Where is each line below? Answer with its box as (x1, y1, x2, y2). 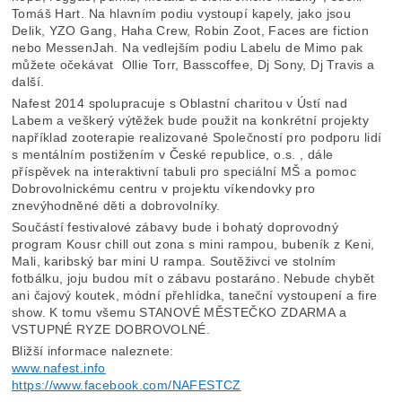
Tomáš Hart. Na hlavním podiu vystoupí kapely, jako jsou (12, 6, 352, 22)
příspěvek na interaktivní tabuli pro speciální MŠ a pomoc (12, 164, 356, 179)
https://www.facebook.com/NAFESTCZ (12, 378, 241, 393)
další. (12, 74, 45, 90)
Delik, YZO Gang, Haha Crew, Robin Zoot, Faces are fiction (12, 23, 369, 39)
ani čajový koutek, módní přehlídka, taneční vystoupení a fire (12, 288, 378, 303)
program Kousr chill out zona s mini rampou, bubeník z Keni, (12, 237, 375, 252)
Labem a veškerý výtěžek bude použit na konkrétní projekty (12, 113, 369, 128)
